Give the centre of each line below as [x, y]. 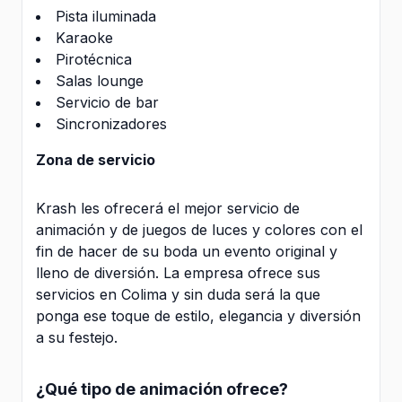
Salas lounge [100, 80]
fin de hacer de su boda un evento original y [187, 251]
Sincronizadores [111, 123]
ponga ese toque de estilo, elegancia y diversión [198, 315]
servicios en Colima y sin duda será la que [178, 294]
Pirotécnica [94, 59]
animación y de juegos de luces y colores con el [199, 229]
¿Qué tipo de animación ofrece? [162, 389]
